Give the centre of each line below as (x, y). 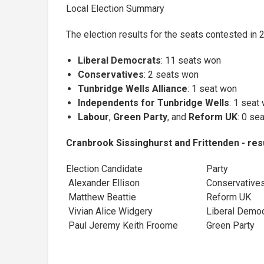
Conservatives (111, 74)
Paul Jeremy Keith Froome (136, 225)
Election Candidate (104, 169)
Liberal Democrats (119, 60)
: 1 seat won (212, 88)
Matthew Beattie (101, 197)
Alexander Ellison (103, 183)
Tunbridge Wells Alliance (133, 88)
